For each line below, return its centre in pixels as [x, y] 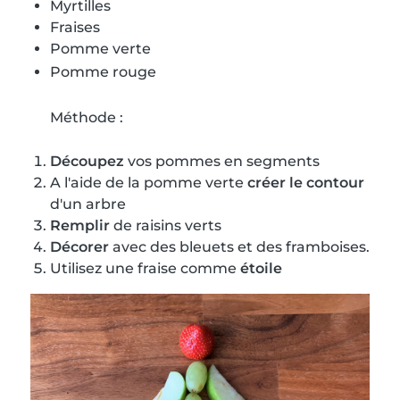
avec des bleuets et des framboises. [239, 247]
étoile [261, 269]
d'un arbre [88, 204]
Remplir [80, 226]
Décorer [79, 247]
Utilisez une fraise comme [145, 269]
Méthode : [87, 118]
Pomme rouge [103, 72]
